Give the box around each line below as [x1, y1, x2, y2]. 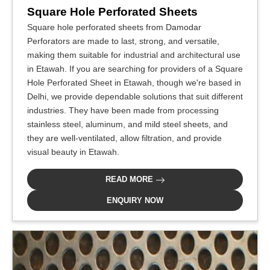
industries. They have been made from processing [27, 105, 219, 115]
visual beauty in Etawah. [27, 147, 119, 157]
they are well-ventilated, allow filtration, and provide [27, 133, 222, 143]
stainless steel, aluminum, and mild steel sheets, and [27, 119, 228, 129]
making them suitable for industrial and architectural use [27, 50, 240, 60]
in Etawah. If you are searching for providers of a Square [27, 64, 243, 74]
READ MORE [105, 175, 155, 184]
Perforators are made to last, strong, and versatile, [27, 36, 219, 46]
